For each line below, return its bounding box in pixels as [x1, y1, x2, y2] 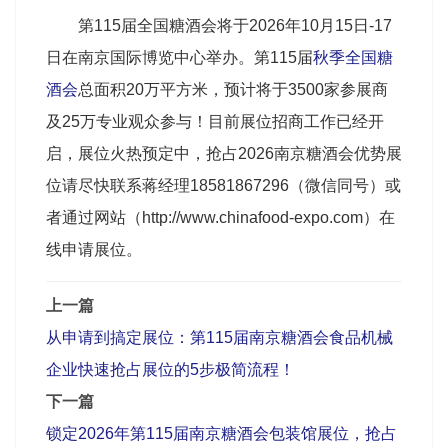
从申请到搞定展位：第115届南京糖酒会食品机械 [46, 328, 393, 346]
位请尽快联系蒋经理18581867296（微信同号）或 [46, 176, 401, 194]
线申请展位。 [46, 240, 142, 258]
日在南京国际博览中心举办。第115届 [46, 48, 313, 66]
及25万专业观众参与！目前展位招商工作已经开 [46, 112, 384, 130]
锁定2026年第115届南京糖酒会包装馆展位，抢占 [46, 424, 397, 442]
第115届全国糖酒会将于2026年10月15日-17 [78, 16, 392, 34]
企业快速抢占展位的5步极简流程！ [46, 360, 295, 378]
